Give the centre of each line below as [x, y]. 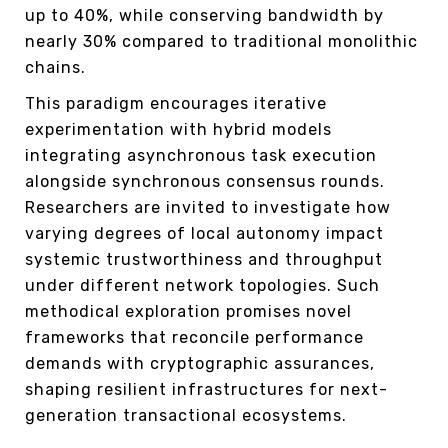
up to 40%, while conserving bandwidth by [204, 15]
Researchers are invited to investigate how [208, 207]
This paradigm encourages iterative [176, 103]
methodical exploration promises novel [188, 311]
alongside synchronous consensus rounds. [205, 181]
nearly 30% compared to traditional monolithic [221, 41]
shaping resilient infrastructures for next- [206, 389]
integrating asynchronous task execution [201, 155]
